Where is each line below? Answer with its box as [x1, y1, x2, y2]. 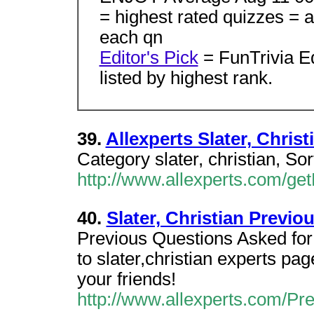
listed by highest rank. [99, 68, 273, 88]
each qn [99, 27, 163, 47]
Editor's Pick [99, 48, 198, 67]
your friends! [76, 269, 176, 289]
